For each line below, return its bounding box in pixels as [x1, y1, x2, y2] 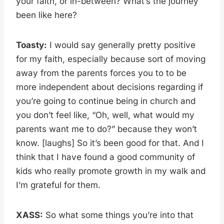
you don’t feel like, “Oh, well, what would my [16, 109, 194, 120]
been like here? [16, 9, 77, 20]
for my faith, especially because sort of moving [16, 53, 205, 64]
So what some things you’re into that [43, 209, 193, 220]
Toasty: [16, 39, 47, 50]
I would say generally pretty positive [47, 39, 195, 50]
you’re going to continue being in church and [16, 95, 195, 106]
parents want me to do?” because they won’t [16, 123, 197, 134]
